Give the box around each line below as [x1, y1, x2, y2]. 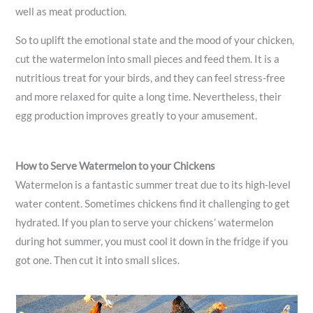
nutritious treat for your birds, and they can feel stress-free [15, 72, 286, 85]
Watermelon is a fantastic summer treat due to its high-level [15, 178, 291, 191]
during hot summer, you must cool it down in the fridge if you [15, 235, 289, 247]
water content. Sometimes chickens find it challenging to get [15, 197, 291, 210]
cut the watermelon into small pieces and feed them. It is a [15, 53, 280, 66]
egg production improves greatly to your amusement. [15, 110, 258, 122]
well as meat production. [15, 5, 127, 17]
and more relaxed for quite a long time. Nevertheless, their [15, 91, 282, 103]
